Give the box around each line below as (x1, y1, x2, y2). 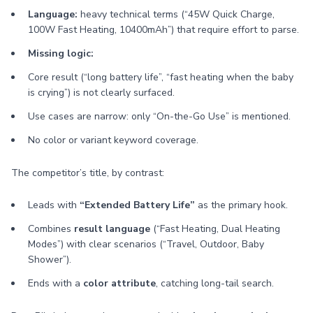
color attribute (83, 277, 156, 290)
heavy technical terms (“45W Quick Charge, (78, 8, 275, 21)
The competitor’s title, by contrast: (11, 166, 164, 180)
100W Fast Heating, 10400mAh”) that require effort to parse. (28, 23, 299, 36)
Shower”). (28, 253, 71, 266)
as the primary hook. (195, 198, 288, 212)
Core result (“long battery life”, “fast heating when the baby (28, 71, 293, 84)
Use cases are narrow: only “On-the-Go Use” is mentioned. (28, 110, 291, 123)
